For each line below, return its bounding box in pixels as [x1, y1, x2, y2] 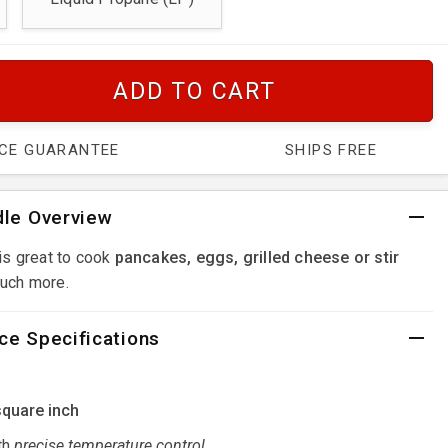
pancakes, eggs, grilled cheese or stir [114, 247, 400, 267]
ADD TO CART [113, 77, 276, 105]
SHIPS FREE [284, 140, 377, 159]
